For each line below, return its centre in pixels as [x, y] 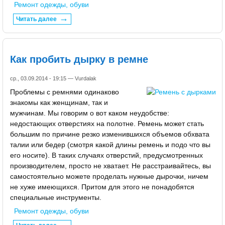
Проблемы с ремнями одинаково [65, 92]
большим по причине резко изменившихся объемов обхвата [110, 134]
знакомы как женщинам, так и [59, 103]
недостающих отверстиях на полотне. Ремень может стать [107, 124]
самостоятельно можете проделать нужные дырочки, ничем [109, 177]
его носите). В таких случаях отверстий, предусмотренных [106, 155]
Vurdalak [86, 79]
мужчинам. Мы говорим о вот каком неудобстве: [90, 113]
